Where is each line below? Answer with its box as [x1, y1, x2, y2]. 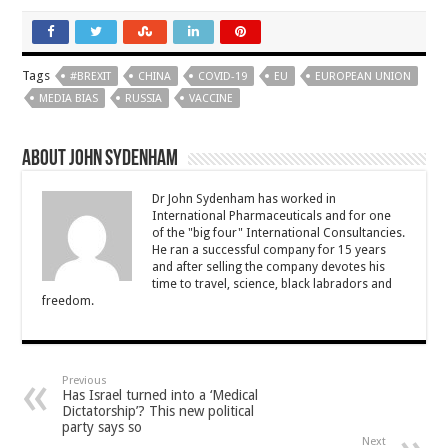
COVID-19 [198, 70, 248, 83]
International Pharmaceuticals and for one [152, 209, 392, 223]
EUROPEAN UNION [315, 70, 412, 83]
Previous [62, 374, 108, 387]
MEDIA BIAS [39, 92, 99, 105]
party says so [62, 419, 143, 435]
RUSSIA [125, 92, 163, 105]
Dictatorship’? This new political [62, 403, 255, 419]
